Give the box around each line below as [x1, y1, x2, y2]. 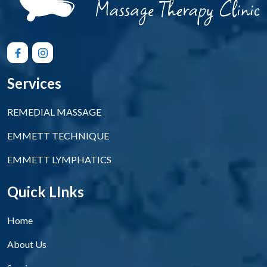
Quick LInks [7, 182, 84, 200]
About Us [7, 238, 46, 250]
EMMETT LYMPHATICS [7, 153, 111, 165]
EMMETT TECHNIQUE [7, 129, 109, 141]
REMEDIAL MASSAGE [7, 105, 101, 117]
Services [7, 74, 61, 92]
